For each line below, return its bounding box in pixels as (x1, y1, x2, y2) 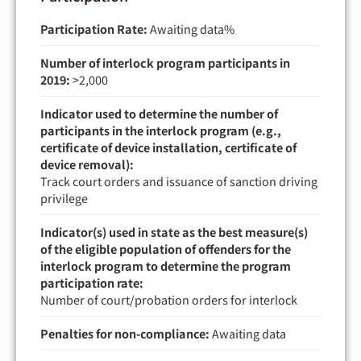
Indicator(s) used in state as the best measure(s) (40, 222, 308, 240)
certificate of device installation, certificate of (40, 138, 297, 156)
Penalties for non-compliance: (40, 324, 210, 342)
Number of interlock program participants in (40, 53, 290, 71)
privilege (40, 189, 88, 206)
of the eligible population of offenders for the (40, 239, 291, 257)
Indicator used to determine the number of (40, 104, 278, 122)
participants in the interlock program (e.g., (40, 121, 281, 139)
